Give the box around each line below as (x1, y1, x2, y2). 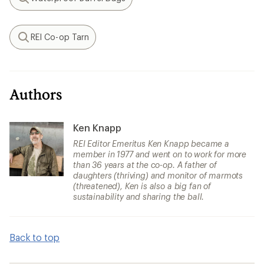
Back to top (9, 232, 60, 243)
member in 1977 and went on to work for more (73, 149, 247, 160)
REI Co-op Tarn (31, 32, 90, 42)
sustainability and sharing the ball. (73, 192, 204, 202)
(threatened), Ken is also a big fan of (73, 181, 211, 192)
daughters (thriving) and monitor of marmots (73, 170, 243, 181)
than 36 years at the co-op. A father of (73, 160, 217, 170)
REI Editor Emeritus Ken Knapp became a (73, 138, 229, 149)
